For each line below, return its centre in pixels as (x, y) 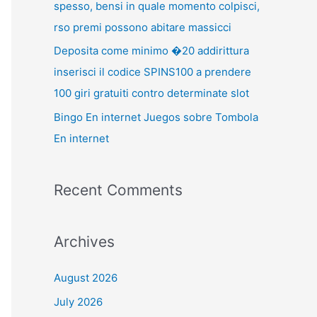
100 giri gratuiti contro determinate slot (151, 93)
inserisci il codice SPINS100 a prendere (152, 72)
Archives (84, 242)
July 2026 (78, 301)
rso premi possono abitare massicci (143, 27)
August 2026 (86, 278)
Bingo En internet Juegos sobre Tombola (156, 117)
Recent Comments (118, 190)
